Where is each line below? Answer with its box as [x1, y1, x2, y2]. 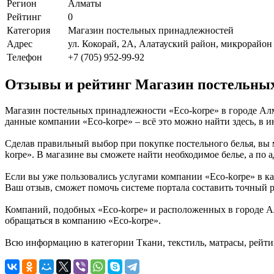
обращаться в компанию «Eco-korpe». [5, 215, 161, 226]
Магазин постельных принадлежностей [68, 24, 234, 35]
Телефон [7, 51, 42, 62]
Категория [7, 24, 50, 35]
